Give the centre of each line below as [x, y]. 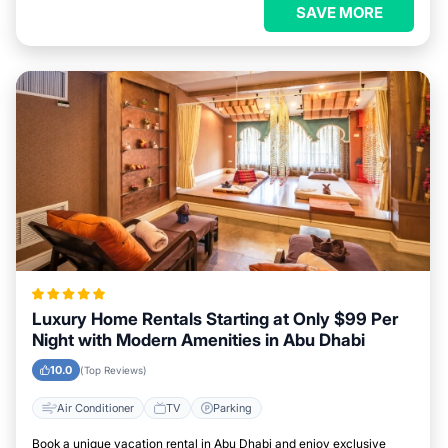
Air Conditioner [95, 407]
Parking [232, 407]
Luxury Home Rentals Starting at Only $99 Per [215, 319]
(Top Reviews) [113, 370]
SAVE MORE [339, 12]
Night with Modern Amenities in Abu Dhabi [198, 340]
